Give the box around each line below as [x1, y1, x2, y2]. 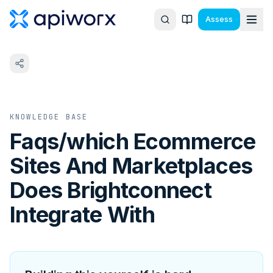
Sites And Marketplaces [10, 152, 253, 179]
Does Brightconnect [10, 177, 212, 204]
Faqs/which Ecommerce [10, 128, 256, 155]
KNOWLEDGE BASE [10, 112, 88, 122]
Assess [205, 15, 233, 24]
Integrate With [10, 201, 155, 228]
